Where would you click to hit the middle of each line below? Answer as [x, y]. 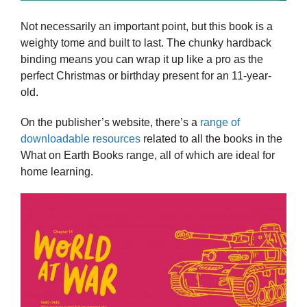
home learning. [57, 171]
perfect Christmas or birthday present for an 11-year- [146, 76]
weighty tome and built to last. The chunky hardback [146, 43]
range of [220, 122]
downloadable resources [81, 138]
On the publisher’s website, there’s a [110, 122]
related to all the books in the [211, 138]
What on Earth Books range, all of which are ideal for [148, 155]
